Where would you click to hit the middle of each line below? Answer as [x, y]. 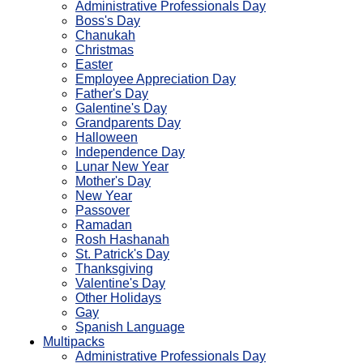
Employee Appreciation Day [156, 79]
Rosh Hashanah [122, 239]
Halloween [107, 137]
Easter [94, 64]
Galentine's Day [121, 108]
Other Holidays [118, 298]
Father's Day [112, 94]
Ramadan [104, 225]
